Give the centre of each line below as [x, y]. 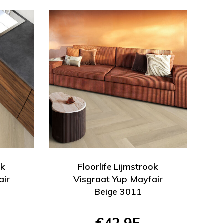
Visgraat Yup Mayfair [118, 179]
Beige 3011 [118, 192]
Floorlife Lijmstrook [118, 167]
